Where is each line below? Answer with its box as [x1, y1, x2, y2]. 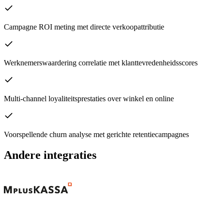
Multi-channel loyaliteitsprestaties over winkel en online [4, 94, 174, 103]
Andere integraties [4, 148, 96, 161]
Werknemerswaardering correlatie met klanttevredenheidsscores [4, 58, 198, 67]
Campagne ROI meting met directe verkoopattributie [4, 22, 164, 31]
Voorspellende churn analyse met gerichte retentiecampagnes [4, 130, 189, 139]
